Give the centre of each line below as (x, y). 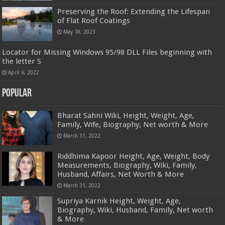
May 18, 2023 (80, 31)
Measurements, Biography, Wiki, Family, (127, 165)
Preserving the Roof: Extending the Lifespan (134, 11)
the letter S (22, 61)
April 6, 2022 (24, 72)
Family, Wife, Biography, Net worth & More (133, 124)
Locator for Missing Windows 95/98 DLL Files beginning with (107, 52)
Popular (17, 93)
